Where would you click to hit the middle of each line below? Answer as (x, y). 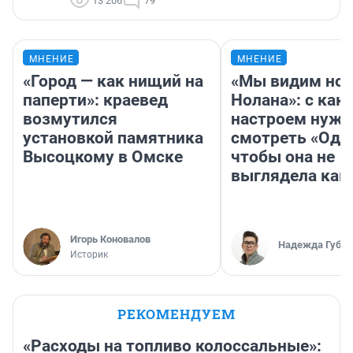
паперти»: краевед (95, 100)
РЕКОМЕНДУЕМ (176, 314)
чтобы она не (283, 156)
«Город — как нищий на (113, 81)
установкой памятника (113, 137)
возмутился (70, 119)
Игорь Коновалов (110, 239)
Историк (89, 254)
